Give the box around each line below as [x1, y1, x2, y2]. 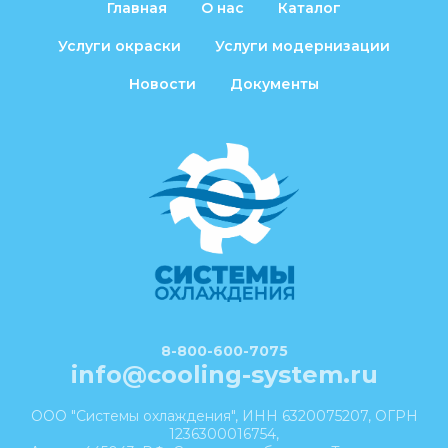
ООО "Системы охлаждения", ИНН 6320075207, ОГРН [30, 406, 418, 425]
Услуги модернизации [215, 36, 390, 55]
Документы [230, 74, 319, 93]
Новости [129, 74, 196, 93]
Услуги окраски [58, 36, 181, 55]
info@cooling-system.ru [70, 359, 378, 389]
